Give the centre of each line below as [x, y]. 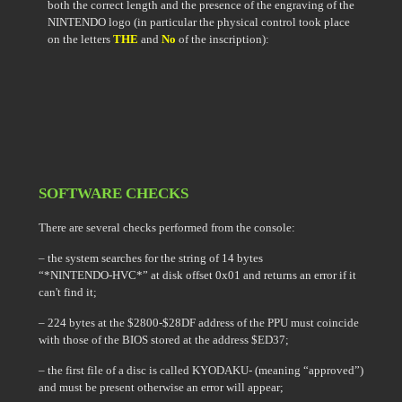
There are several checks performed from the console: [167, 227]
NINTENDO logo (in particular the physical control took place [199, 22]
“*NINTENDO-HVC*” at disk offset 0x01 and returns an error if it [197, 275]
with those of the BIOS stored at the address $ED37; [164, 340]
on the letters [80, 39]
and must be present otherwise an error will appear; [161, 387]
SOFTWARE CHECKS [114, 193]
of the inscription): [223, 39]
